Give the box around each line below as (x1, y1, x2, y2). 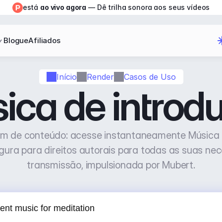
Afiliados (28, 36, 60, 45)
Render (86, 71, 114, 82)
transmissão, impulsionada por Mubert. (27, 159, 195, 171)
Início (56, 71, 77, 82)
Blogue (3, 36, 29, 45)
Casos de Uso (123, 71, 176, 82)
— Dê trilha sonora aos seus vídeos (86, 3, 210, 11)
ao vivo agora (40, 3, 87, 11)
